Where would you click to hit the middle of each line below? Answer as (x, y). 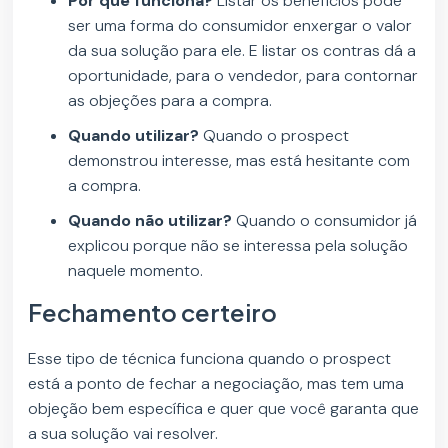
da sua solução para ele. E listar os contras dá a (242, 51)
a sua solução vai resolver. (125, 434)
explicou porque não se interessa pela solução (238, 246)
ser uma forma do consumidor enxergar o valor (240, 26)
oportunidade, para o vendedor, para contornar (243, 76)
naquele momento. (136, 271)
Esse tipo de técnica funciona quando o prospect (210, 359)
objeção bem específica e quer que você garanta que (224, 409)
